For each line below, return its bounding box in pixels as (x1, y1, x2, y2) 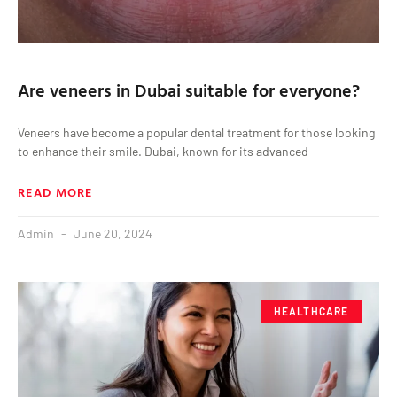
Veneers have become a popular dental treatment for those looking (18, 124, 375, 140)
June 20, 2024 (71, 225, 152, 241)
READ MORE (18, 182, 93, 201)
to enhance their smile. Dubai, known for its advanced (18, 143, 308, 159)
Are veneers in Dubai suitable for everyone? (18, 75, 360, 103)
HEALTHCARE (273, 305, 349, 318)
